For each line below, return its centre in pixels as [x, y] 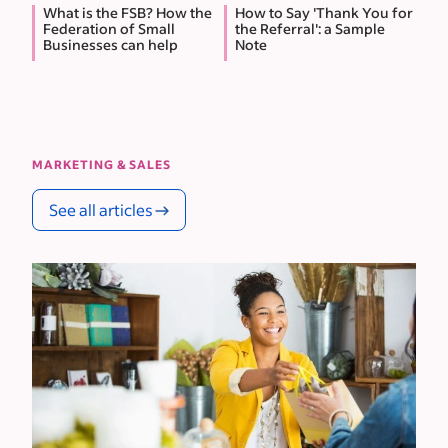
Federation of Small [109, 28]
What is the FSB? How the [127, 12]
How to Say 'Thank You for [324, 12]
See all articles [101, 209]
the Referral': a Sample [310, 28]
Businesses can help [110, 44]
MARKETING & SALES [101, 164]
